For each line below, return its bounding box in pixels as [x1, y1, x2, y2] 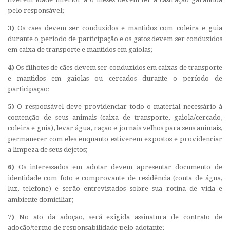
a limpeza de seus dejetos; [8, 145, 87, 154]
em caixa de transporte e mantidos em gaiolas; [8, 46, 152, 54]
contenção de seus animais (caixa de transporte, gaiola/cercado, [8, 113, 222, 121]
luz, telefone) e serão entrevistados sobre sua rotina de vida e [8, 184, 222, 193]
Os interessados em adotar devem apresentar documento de [14, 163, 222, 171]
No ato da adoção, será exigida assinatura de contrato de [14, 213, 222, 221]
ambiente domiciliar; [8, 195, 73, 203]
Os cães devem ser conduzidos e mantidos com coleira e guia [14, 24, 222, 32]
